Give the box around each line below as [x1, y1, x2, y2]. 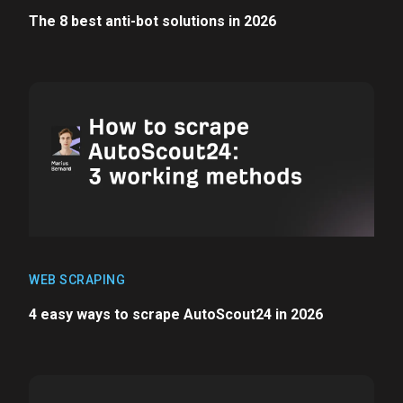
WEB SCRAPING [29, 273, 125, 288]
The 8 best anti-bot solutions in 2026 [29, 12, 276, 30]
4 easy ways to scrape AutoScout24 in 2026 [29, 306, 323, 324]
